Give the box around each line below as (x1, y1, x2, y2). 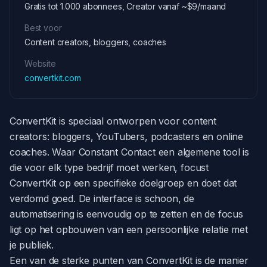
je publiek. (10, 239, 54, 251)
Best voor (24, 23, 62, 33)
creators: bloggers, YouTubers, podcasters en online (10, 131, 244, 142)
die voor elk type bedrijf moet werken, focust (10, 162, 209, 173)
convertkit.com (24, 73, 81, 83)
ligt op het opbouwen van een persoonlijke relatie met (10, 223, 248, 235)
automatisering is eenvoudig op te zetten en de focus (10, 208, 243, 220)
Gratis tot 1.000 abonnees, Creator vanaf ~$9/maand (24, 1, 226, 11)
